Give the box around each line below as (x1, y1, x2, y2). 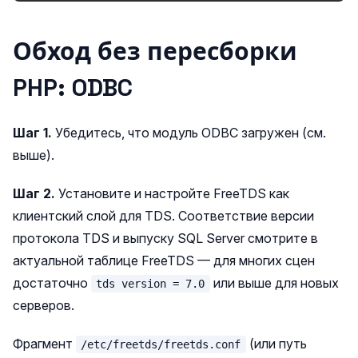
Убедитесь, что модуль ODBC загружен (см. (52, 125, 326, 141)
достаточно (13, 275, 91, 291)
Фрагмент (13, 336, 76, 352)
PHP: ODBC (13, 72, 133, 103)
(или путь (245, 336, 307, 352)
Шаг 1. (13, 125, 52, 141)
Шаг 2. (13, 185, 55, 201)
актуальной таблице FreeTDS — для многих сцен (13, 253, 315, 268)
